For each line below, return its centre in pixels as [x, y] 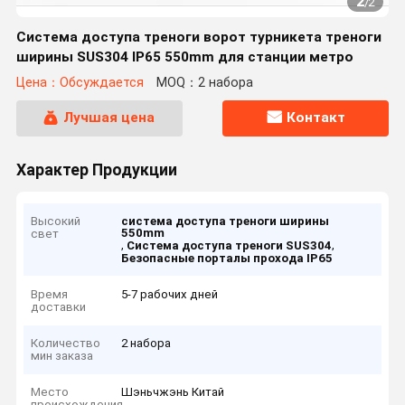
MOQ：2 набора [204, 83]
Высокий [56, 221]
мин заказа [62, 356]
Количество [66, 344]
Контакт [316, 118]
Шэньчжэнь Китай [173, 392]
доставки [59, 306]
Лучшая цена [109, 118]
